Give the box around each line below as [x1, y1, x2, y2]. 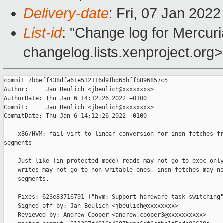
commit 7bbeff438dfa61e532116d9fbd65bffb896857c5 [4, 77, 168, 84]
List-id [23, 25, 62, 41]
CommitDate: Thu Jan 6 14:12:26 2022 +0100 [4, 112, 147, 120]
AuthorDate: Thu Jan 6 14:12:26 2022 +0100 [4, 95, 147, 102]
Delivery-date [23, 5, 109, 22]
